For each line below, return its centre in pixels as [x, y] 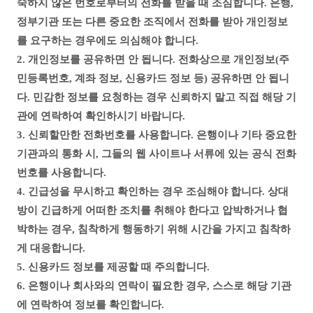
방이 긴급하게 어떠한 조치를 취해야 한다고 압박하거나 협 [152, 210]
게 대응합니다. [51, 248]
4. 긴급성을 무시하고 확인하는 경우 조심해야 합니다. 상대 [153, 191]
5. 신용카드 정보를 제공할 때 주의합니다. [113, 267]
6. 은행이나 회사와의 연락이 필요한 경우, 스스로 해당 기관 [154, 286]
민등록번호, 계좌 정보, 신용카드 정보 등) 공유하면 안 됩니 [153, 78]
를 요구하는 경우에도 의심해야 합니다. [108, 41]
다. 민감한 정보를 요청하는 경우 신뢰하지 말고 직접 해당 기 [156, 97]
